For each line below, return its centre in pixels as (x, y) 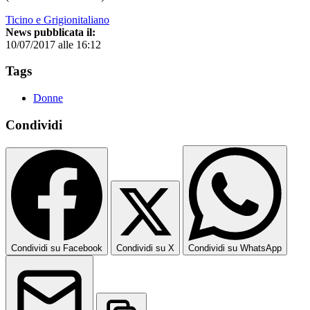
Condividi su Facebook (57, 248)
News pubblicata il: (51, 32)
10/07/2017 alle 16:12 (53, 44)
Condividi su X (145, 248)
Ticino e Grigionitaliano (57, 19)
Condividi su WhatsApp (235, 248)
